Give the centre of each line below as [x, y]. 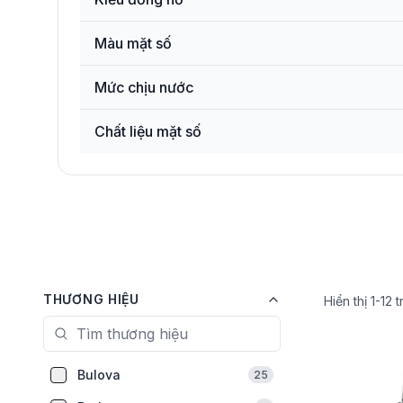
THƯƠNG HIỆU [91, 299]
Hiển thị [347, 301]
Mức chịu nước [144, 87]
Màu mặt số [133, 43]
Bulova [99, 375]
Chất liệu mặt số [148, 131]
